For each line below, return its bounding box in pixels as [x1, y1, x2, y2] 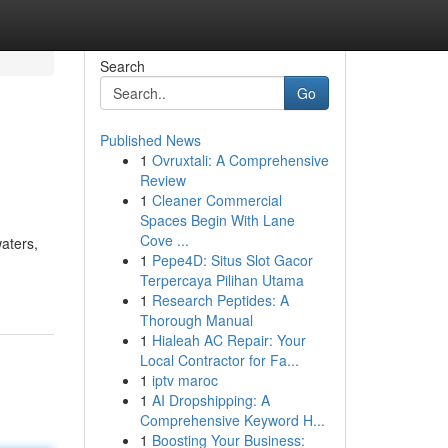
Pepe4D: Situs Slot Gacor [151, 250, 313, 270]
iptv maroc [151, 370, 218, 390]
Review [139, 170, 186, 190]
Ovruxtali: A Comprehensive [151, 150, 329, 170]
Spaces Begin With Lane [139, 210, 295, 230]
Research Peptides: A [151, 290, 289, 310]
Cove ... [139, 230, 189, 250]
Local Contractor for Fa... [139, 350, 299, 370]
